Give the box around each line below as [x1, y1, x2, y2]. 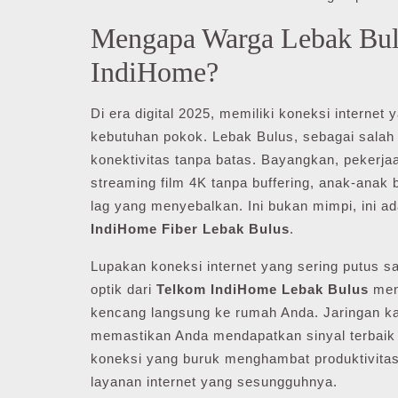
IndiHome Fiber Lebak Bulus [91, 221, 290, 236]
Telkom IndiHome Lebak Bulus [156, 282, 369, 297]
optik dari [91, 282, 156, 297]
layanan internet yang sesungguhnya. [91, 374, 338, 389]
